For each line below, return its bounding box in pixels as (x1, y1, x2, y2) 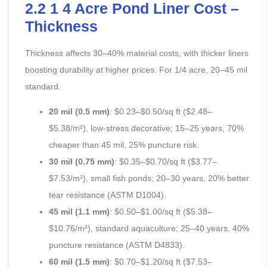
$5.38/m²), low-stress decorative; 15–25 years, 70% (48, 123, 244, 133)
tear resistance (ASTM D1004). (48, 190, 166, 200)
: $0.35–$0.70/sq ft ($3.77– (114, 156, 217, 166)
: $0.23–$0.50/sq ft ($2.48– (109, 106, 212, 116)
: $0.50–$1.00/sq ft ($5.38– (109, 206, 212, 216)
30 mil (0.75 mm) (48, 156, 114, 166)
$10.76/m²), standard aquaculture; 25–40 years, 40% (48, 223, 249, 233)
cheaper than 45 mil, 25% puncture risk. (48, 139, 199, 150)
